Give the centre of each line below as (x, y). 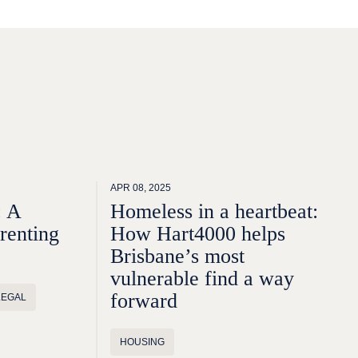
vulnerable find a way (202, 278)
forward (144, 301)
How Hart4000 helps (198, 234)
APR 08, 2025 (141, 188)
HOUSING (142, 342)
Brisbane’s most (177, 256)
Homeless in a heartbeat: (214, 211)
